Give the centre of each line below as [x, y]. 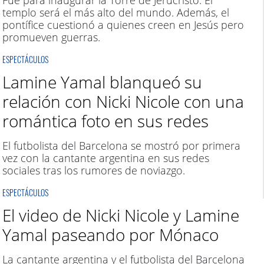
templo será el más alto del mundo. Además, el [115, 12]
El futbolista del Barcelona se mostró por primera [121, 146]
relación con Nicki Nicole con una [123, 101]
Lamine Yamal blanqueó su [102, 82]
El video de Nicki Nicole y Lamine [121, 215]
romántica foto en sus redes [105, 121]
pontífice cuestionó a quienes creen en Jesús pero [123, 25]
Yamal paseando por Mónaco [110, 235]
